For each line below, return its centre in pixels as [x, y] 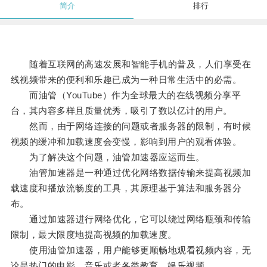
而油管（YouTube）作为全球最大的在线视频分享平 [126, 95]
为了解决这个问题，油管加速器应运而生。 [108, 157]
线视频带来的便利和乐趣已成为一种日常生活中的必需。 [126, 80]
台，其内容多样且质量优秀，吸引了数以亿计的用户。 [121, 111]
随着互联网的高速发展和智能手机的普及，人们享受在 [131, 64]
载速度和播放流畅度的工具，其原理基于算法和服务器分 [126, 188]
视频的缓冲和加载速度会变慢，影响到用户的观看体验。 [126, 142]
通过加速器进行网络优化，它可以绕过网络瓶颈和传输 [131, 219]
